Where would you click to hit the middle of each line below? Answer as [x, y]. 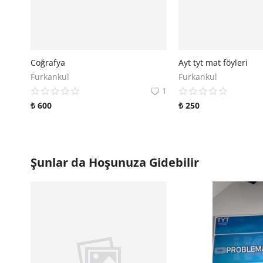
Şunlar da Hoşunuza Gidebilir [115, 163]
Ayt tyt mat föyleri [213, 63]
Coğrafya [48, 63]
